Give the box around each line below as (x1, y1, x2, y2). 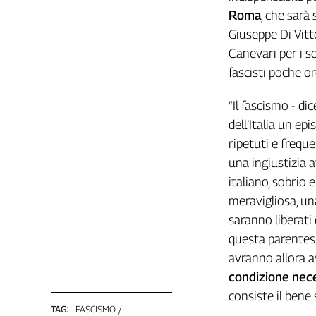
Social (14, 195, 42, 206)
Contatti (21, 59, 60, 71)
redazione (14, 118, 61, 130)
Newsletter (21, 154, 75, 166)
